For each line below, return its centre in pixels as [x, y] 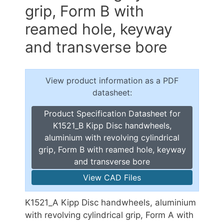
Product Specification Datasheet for [112, 113]
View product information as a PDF [112, 80]
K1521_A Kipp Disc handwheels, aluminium [110, 202]
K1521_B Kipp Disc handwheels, [112, 125]
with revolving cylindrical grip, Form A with [109, 215]
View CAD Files [112, 177]
